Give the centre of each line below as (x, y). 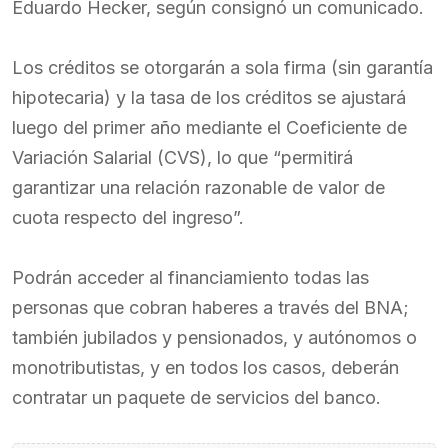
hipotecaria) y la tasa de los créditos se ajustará (209, 97)
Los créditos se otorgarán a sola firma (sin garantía (222, 67)
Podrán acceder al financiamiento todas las (190, 277)
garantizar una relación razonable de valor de (198, 187)
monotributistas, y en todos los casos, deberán (205, 367)
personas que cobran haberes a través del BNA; (210, 307)
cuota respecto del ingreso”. (128, 217)
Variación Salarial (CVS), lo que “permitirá (182, 157)
